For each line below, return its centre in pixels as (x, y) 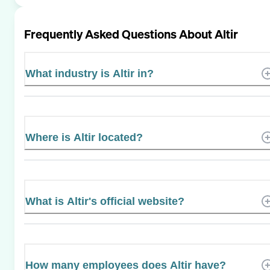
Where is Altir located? (84, 137)
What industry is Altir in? (89, 73)
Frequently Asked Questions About (119, 34)
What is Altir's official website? (105, 201)
